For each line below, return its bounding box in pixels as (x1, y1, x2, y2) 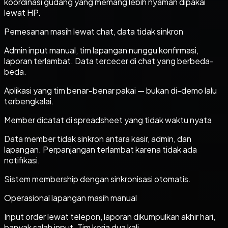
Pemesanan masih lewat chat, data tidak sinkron (4, 25, 183, 37)
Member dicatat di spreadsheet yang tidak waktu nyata (4, 114, 212, 125)
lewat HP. (4, 7, 41, 18)
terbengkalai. (4, 95, 54, 106)
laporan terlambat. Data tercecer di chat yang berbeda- (4, 55, 214, 66)
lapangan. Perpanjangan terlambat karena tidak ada (4, 144, 197, 155)
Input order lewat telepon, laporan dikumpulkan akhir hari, (4, 211, 215, 222)
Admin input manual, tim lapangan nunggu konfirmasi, (4, 44, 198, 55)
